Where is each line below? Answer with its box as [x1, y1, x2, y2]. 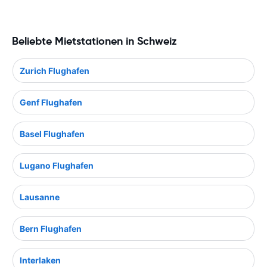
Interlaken [20, 254, 61, 265]
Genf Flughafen [20, 97, 82, 107]
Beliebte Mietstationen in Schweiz [12, 34, 177, 48]
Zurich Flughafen [20, 65, 89, 76]
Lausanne [20, 191, 60, 202]
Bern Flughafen [20, 223, 82, 234]
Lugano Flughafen [20, 160, 94, 170]
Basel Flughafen [20, 128, 85, 139]
